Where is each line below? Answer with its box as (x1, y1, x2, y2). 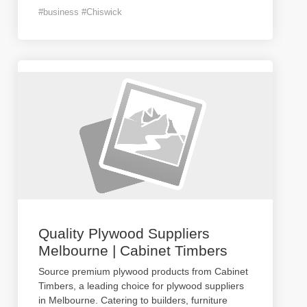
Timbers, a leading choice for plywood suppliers (38, 280, 244, 291)
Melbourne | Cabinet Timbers (38, 243, 228, 258)
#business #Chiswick (38, 7, 122, 17)
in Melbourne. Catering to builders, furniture (38, 295, 228, 306)
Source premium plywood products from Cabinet (38, 266, 248, 277)
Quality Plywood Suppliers (38, 225, 210, 241)
